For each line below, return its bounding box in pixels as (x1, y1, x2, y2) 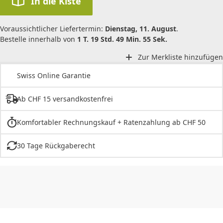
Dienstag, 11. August (105, 23, 176, 33)
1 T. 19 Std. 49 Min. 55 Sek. (77, 34, 167, 44)
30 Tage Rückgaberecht (16, 141, 95, 151)
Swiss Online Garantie (17, 71, 91, 81)
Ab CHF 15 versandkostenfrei (16, 94, 113, 104)
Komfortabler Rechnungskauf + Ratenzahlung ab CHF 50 (16, 117, 206, 127)
